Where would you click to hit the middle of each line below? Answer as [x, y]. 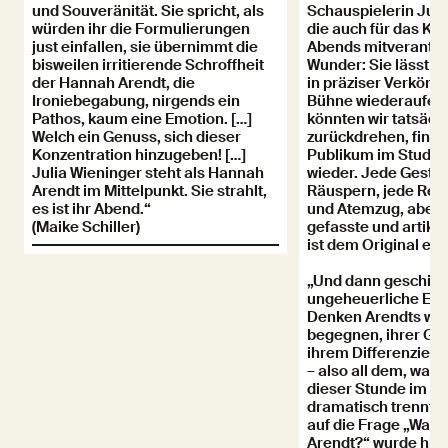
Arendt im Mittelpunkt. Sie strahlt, [149, 190]
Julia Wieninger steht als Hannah [148, 172]
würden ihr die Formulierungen [141, 28]
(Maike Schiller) [86, 226]
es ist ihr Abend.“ [91, 208]
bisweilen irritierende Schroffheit [148, 64]
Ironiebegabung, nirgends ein [136, 100]
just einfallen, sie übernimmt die [145, 46]
